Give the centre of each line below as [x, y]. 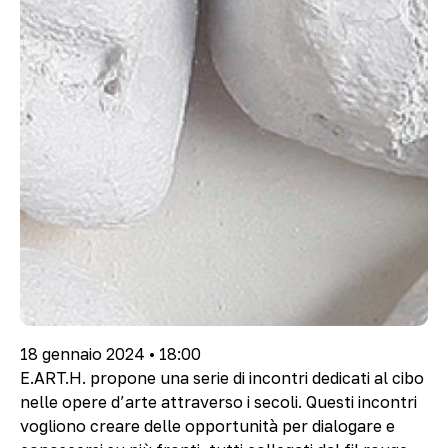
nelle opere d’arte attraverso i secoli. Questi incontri [218, 401]
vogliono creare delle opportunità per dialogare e [207, 425]
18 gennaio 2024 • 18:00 [110, 353]
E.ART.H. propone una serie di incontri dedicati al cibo [222, 377]
